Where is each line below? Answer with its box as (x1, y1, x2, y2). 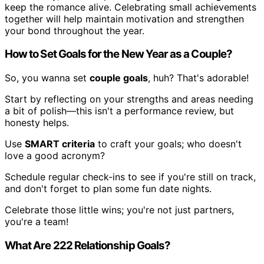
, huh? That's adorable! (148, 71, 249, 84)
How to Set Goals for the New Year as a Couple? (5, 47, 232, 61)
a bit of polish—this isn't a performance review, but (5, 104, 234, 117)
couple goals (90, 71, 148, 84)
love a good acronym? (5, 149, 105, 161)
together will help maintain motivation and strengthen (5, 12, 244, 25)
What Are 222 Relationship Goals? (5, 238, 171, 252)
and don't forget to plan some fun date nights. (5, 182, 212, 194)
